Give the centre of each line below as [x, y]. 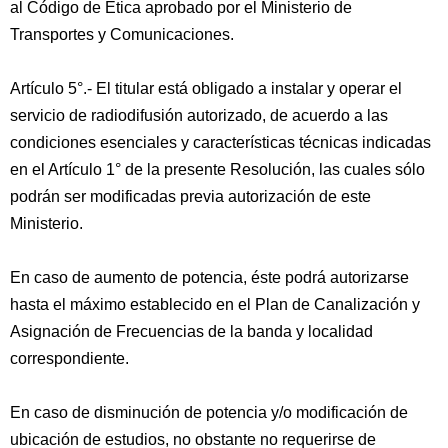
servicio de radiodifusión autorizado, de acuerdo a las [199, 115]
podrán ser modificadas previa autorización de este [190, 196]
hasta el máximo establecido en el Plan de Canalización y [215, 304]
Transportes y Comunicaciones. [122, 34]
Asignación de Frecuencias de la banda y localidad [191, 331]
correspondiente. [69, 358]
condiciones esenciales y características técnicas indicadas [220, 142]
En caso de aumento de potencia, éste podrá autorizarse [209, 277]
